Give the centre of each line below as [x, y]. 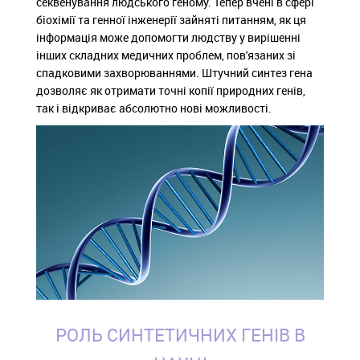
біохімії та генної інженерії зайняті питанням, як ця [171, 19]
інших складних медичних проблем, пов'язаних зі [166, 55]
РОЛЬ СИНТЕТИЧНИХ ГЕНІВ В [180, 334]
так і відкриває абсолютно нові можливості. [154, 108]
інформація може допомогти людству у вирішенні [168, 37]
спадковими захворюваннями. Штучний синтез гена [174, 72]
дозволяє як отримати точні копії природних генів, [171, 90]
